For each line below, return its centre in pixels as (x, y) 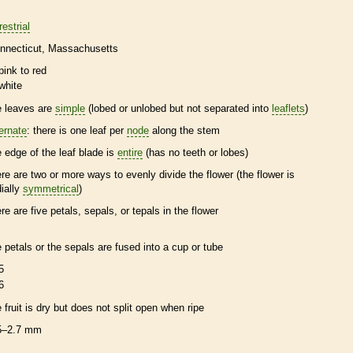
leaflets (288, 109)
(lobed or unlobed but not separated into (178, 109)
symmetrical (51, 189)
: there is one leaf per (77, 131)
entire (130, 153)
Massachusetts (83, 48)
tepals (146, 211)
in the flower (189, 211)
